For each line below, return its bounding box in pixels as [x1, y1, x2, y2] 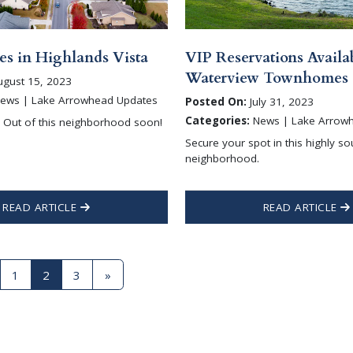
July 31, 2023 [247, 95, 314, 110]
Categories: [185, 113, 251, 128]
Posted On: [185, 95, 247, 110]
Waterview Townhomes [185, 67, 349, 88]
